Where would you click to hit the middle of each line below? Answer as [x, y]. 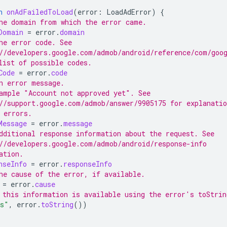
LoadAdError [129, 12]
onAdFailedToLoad [40, 12]
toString [57, 204]
